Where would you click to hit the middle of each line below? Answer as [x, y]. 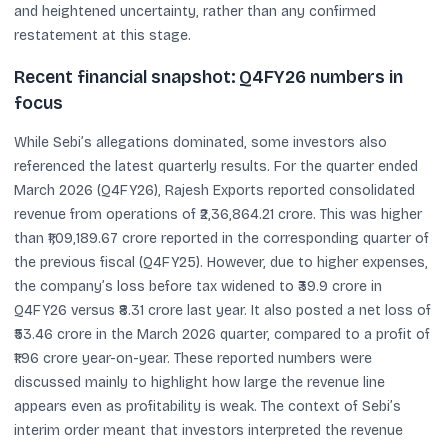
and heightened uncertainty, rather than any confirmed [195, 11]
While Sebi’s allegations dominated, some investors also [200, 142]
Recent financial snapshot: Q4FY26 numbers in [208, 77]
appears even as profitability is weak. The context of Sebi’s [207, 406]
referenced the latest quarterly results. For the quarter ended [216, 166]
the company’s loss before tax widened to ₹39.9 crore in [198, 286]
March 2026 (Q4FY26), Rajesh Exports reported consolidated [214, 190]
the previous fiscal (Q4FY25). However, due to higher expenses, [221, 262]
